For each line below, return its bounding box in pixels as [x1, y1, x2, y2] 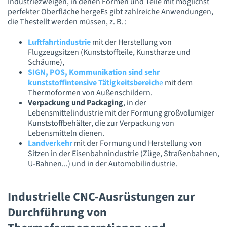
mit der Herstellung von [92, 36, 172, 48]
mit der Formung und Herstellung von [74, 137, 202, 149]
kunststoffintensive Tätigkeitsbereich [28, 77, 159, 88]
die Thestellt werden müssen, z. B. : [8, 16, 127, 27]
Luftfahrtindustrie [28, 36, 92, 48]
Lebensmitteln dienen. [28, 127, 104, 139]
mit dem [165, 77, 193, 88]
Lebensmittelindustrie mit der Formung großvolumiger [28, 107, 214, 119]
